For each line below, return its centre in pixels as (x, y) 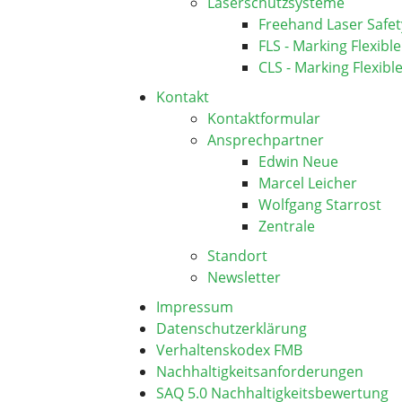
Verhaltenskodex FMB (229, 350)
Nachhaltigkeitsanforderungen (260, 371)
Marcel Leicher (308, 183)
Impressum (195, 307)
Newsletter (244, 277)
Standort (237, 256)
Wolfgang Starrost (320, 205)
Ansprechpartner (266, 140)
